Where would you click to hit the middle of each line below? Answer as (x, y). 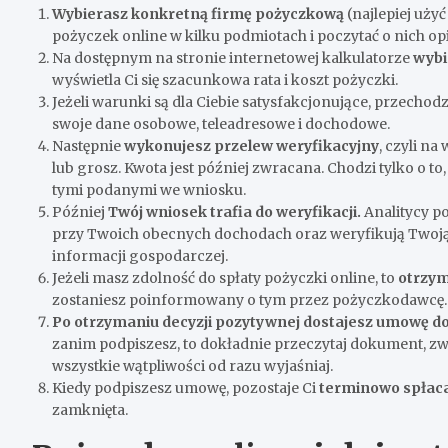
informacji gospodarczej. (140, 255)
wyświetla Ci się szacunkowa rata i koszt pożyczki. (225, 79)
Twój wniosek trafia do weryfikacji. (236, 211)
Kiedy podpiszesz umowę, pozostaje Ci (185, 387)
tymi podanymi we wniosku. (149, 189)
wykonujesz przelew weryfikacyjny (251, 145)
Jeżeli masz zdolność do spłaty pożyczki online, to (225, 277)
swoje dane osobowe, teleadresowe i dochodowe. (221, 123)
